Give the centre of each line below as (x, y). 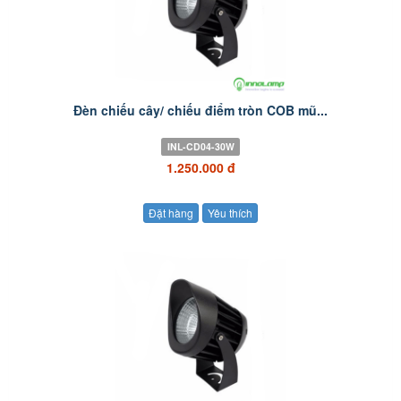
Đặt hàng (171, 212)
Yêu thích (230, 212)
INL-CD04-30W (200, 146)
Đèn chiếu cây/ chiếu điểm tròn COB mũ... (200, 110)
